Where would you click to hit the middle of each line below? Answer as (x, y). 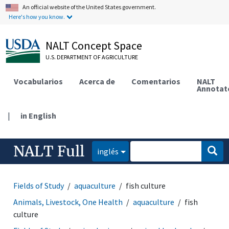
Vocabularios (39, 81)
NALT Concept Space (94, 45)
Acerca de (97, 81)
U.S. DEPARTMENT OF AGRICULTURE (92, 57)
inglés (108, 151)
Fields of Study (39, 185)
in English (39, 115)
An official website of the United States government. (89, 7)
